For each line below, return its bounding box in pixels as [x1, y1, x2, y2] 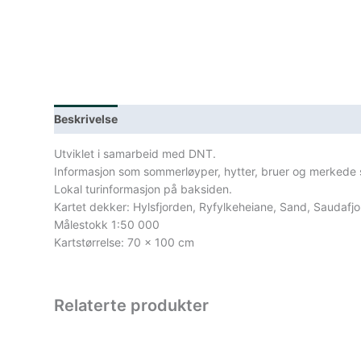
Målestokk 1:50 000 [54, 217, 160, 231]
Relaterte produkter [54, 295, 210, 315]
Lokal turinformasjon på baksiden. [54, 181, 233, 196]
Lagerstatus [132, 111, 199, 126]
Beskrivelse [54, 111, 118, 126]
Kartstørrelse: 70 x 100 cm [54, 234, 195, 249]
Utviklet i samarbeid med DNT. [54, 146, 217, 160]
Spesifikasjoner [213, 111, 300, 126]
